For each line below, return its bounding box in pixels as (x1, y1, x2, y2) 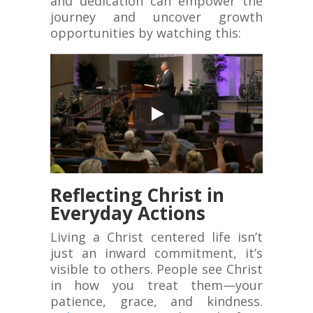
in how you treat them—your (50, 277, 263, 294)
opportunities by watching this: (50, 24, 241, 41)
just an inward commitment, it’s (50, 245, 263, 262)
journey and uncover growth (50, 8, 263, 25)
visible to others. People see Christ (50, 261, 263, 278)
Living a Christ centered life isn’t (50, 228, 263, 246)
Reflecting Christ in (50, 182, 224, 208)
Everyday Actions (50, 201, 205, 226)
